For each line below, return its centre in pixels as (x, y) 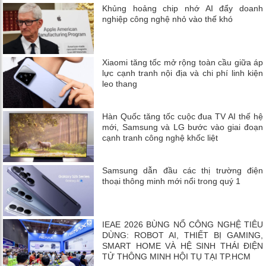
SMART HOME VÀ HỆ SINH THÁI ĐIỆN (183, 246)
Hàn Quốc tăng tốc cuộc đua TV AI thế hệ (183, 116)
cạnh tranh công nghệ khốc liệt (160, 137)
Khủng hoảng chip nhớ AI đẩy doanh (183, 8)
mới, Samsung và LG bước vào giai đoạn (183, 127)
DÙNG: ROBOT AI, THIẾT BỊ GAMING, (183, 235)
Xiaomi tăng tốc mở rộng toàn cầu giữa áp (183, 62)
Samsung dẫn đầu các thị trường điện (183, 170)
